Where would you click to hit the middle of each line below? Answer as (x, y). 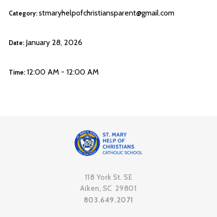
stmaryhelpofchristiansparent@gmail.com (106, 13)
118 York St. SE (108, 177)
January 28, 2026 (54, 43)
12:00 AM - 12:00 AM (62, 72)
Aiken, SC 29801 (108, 188)
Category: (23, 14)
